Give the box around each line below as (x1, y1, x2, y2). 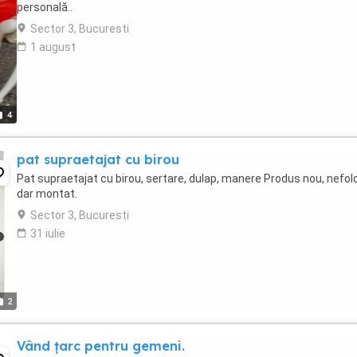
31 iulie (30, 227, 65, 240)
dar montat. (17, 187, 77, 200)
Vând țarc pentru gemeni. (17, 338, 185, 354)
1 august (30, 41, 76, 53)
